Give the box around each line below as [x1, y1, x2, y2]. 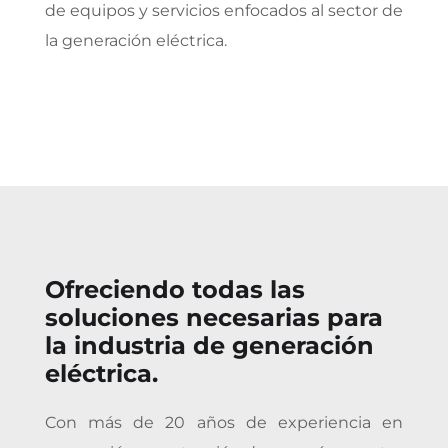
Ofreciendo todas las [45, 274, 305, 304]
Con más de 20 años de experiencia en [45, 412, 403, 432]
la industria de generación [45, 330, 374, 360]
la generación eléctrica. [45, 30, 227, 50]
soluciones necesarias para [45, 302, 383, 332]
